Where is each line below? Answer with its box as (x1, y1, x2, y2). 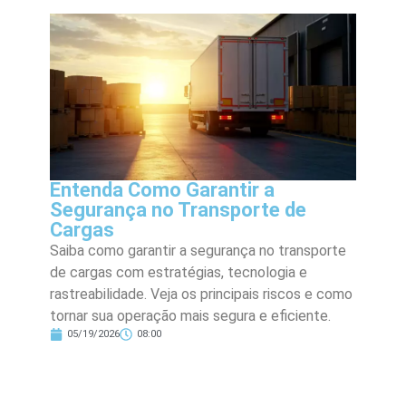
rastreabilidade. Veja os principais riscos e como (50, 285, 353, 304)
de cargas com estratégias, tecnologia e (50, 264, 307, 282)
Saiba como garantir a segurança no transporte (50, 242, 346, 260)
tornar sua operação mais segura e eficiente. (50, 307, 331, 325)
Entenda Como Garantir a (50, 179, 275, 202)
